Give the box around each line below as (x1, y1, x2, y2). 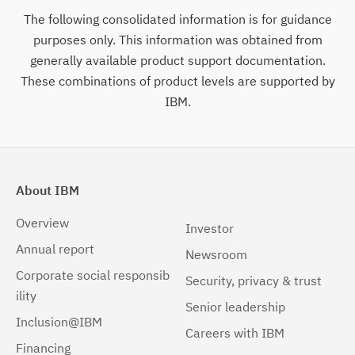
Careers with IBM (185, 325, 284, 342)
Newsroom (185, 246, 247, 263)
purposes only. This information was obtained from (32, 32, 323, 48)
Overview (16, 215, 69, 231)
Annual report (16, 241, 94, 258)
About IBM (16, 182, 79, 199)
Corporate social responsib (16, 267, 170, 284)
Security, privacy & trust (185, 273, 322, 289)
